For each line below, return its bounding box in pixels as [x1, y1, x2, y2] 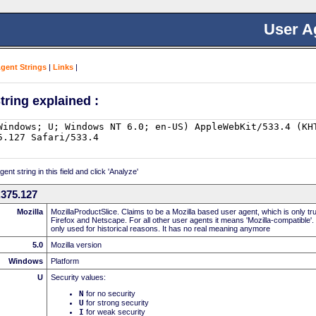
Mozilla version [51, 240, 102, 249]
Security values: [51, 272, 106, 281]
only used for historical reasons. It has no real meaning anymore [51, 224, 270, 233]
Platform [51, 256, 79, 265]
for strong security [84, 298, 149, 307]
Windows [8, 256, 43, 265]
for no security [84, 288, 135, 298]
